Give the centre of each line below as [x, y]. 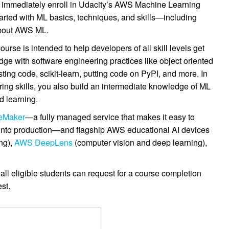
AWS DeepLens [44, 142]
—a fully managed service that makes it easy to [110, 117]
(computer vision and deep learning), [140, 142]
